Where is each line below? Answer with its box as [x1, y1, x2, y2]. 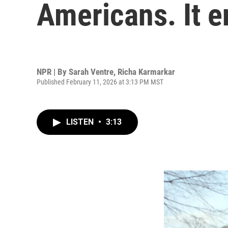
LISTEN [66, 117, 96, 127]
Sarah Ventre [69, 66, 113, 77]
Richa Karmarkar [118, 66, 175, 77]
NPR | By [37, 66, 69, 77]
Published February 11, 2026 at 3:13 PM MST [37, 77, 163, 86]
